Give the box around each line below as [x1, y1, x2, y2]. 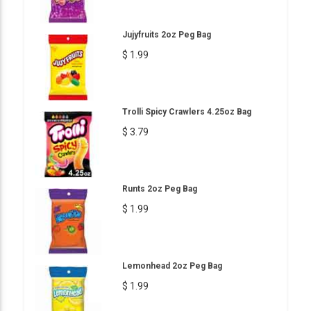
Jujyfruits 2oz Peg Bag [122, 30, 211, 40]
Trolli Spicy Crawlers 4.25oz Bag [122, 107, 251, 117]
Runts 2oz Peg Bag [122, 184, 197, 194]
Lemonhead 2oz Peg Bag [122, 261, 222, 271]
